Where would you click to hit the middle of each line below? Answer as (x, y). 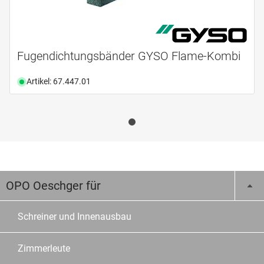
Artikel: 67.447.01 (59, 82)
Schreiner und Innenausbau (75, 217)
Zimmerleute (44, 249)
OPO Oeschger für (53, 186)
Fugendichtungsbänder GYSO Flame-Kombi (129, 56)
